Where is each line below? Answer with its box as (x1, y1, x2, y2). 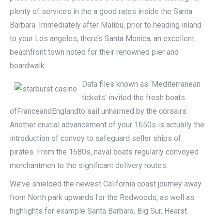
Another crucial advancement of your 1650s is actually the (10, 120, 204, 129)
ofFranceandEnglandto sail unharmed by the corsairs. (10, 107, 188, 116)
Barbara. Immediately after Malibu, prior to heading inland (10, 20, 201, 30)
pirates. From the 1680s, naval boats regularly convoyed (10, 147, 199, 156)
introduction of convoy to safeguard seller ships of (10, 134, 181, 143)
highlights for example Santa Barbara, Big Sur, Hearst (10, 206, 187, 216)
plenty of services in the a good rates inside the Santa (10, 7, 192, 16)
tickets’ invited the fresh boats (82, 93, 185, 102)
